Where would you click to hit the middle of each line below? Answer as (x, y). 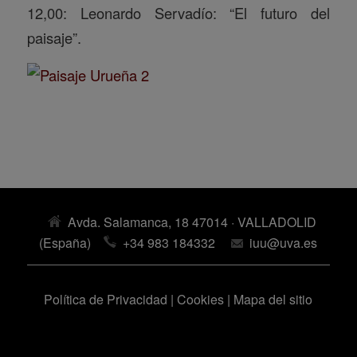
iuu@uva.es (284, 242)
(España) (72, 242)
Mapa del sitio (273, 299)
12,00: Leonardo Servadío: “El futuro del (178, 13)
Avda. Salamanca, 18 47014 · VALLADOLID (188, 222)
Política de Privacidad (106, 299)
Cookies (201, 299)
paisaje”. (54, 38)
